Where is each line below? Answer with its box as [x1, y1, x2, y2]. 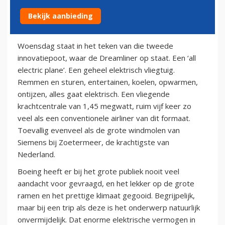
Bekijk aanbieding [28, 11, 93, 21]
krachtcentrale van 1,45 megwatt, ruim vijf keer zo [18, 100, 191, 111]
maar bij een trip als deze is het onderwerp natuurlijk [18, 202, 200, 212]
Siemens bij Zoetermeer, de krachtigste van [18, 137, 169, 147]
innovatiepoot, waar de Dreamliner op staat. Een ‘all [18, 52, 196, 63]
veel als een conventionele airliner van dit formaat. [18, 113, 190, 123]
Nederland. [18, 149, 55, 159]
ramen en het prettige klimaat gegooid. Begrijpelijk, [18, 190, 195, 200]
